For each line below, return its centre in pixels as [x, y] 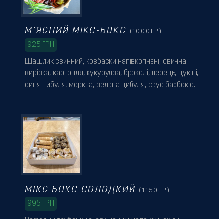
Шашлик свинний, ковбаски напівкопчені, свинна [105, 62]
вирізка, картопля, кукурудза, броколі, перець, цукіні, [112, 74]
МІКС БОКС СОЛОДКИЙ [82, 190]
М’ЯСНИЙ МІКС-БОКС [77, 31]
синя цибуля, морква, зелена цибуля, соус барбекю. [110, 85]
